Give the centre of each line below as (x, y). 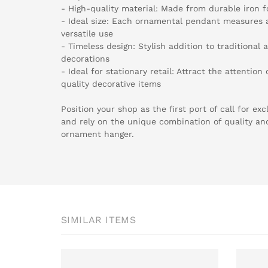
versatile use (87, 33)
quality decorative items (111, 83)
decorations (85, 58)
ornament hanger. (98, 134)
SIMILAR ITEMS (99, 220)
